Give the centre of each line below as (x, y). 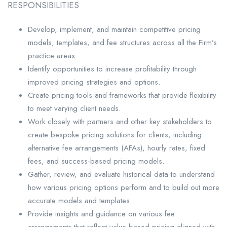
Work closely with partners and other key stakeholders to (120, 121)
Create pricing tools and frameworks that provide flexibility (122, 95)
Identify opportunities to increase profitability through (112, 69)
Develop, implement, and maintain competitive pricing (114, 29)
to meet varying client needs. (74, 108)
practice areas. (52, 55)
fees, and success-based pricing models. (96, 161)
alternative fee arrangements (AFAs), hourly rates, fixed (117, 148)
